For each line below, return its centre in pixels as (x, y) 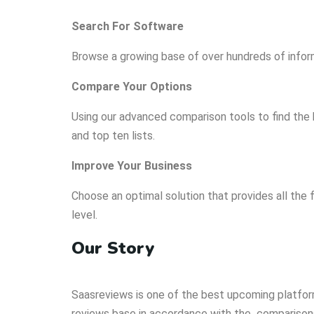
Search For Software (128, 27)
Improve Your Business (132, 166)
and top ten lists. (113, 136)
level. (84, 215)
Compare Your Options (132, 87)
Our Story (115, 248)
